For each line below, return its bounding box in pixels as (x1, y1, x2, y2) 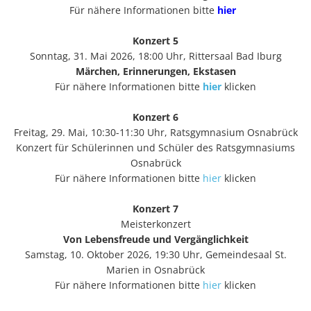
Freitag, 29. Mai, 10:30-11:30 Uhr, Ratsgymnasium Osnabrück (13, 125, 298, 139)
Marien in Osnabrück (106, 262, 205, 276)
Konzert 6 (133, 110, 178, 124)
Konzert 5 (133, 33, 178, 47)
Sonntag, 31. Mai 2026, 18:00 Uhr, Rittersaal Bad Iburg (29, 49, 282, 62)
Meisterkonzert (120, 217, 191, 230)
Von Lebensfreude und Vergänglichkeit (62, 232, 249, 246)
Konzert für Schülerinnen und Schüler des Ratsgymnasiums (16, 140, 295, 154)
